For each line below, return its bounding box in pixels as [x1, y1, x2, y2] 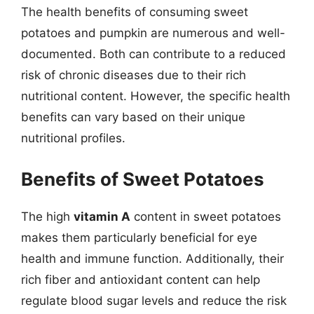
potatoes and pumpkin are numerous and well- [21, 26, 285, 40]
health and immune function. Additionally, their [21, 251, 284, 266]
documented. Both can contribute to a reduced [21, 47, 286, 61]
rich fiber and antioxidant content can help [21, 272, 260, 287]
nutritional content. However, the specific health [21, 89, 290, 103]
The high [21, 209, 74, 224]
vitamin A [74, 209, 130, 224]
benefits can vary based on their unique [21, 110, 245, 124]
